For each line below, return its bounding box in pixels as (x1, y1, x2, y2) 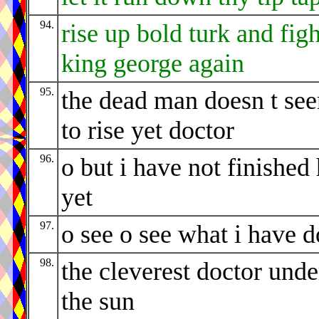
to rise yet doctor (61, 116, 234, 145)
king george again (61, 49, 244, 78)
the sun (61, 287, 135, 316)
